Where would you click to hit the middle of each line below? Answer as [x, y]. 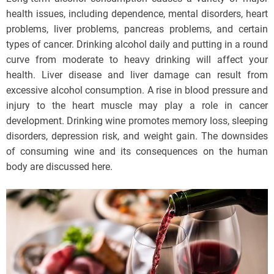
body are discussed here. [59, 167]
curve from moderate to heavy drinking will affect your [137, 60]
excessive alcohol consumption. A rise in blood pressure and [137, 91]
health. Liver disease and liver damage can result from [137, 75]
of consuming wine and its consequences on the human [137, 152]
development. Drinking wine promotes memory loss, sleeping [137, 121]
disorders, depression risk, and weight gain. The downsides [137, 136]
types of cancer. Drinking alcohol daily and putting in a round [137, 45]
